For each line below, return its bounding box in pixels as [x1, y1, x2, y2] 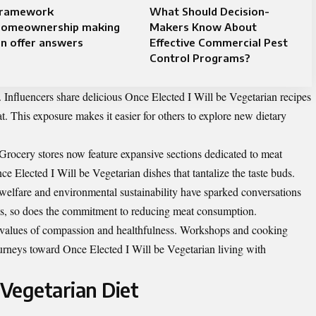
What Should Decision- [149, 5, 269, 18]
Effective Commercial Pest [149, 36, 288, 49]
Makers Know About [149, 20, 257, 34]
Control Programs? [149, 51, 250, 65]
